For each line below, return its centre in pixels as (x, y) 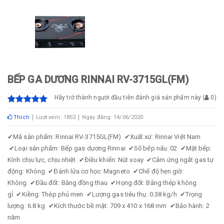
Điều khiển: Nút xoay (115, 160)
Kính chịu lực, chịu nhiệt (43, 160)
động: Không (28, 171)
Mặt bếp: (199, 148)
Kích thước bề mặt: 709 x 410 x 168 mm (112, 206)
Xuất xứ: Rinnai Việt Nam (166, 137)
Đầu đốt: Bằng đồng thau (73, 183)
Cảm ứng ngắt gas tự (183, 160)
